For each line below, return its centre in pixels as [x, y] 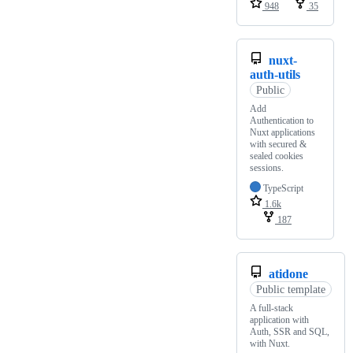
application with [279, 320]
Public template [290, 289]
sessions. [267, 168]
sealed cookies [277, 156]
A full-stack [271, 308]
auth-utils [275, 75]
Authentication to [282, 121]
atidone [288, 274]
